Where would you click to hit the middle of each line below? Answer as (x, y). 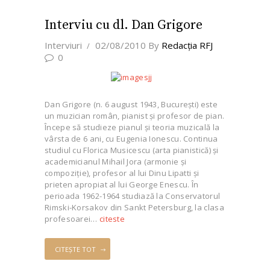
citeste (112, 219)
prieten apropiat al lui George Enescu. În (122, 184)
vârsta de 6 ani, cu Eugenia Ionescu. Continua (131, 139)
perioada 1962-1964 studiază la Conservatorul (133, 196)
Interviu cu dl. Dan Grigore (124, 25)
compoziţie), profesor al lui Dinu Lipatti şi (122, 173)
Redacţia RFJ (187, 45)
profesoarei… (72, 219)
